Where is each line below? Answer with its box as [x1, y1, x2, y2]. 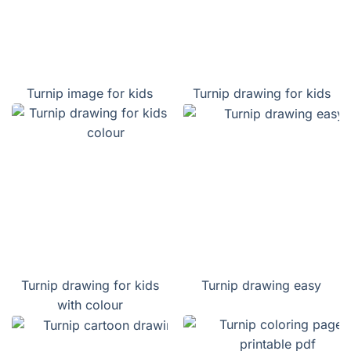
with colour [56, 297, 123, 313]
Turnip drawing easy [201, 277, 321, 294]
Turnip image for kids [27, 85, 153, 102]
